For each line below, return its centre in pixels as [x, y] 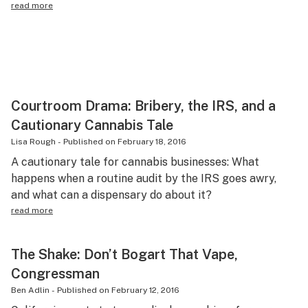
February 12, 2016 [145, 290]
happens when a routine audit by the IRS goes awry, [144, 178]
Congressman [55, 274]
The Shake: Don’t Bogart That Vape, [124, 254]
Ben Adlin [30, 290]
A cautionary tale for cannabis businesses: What [135, 162]
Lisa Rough [33, 142]
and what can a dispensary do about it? [111, 195]
